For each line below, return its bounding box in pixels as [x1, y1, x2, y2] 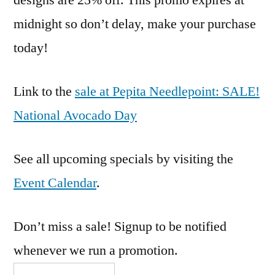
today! [14, 39, 48, 57]
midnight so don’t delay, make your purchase [14, 15, 256, 33]
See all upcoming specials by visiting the [14, 150, 233, 168]
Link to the [14, 83, 75, 101]
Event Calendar [14, 174, 96, 192]
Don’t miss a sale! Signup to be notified [14, 218, 227, 236]
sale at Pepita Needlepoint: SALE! [75, 83, 260, 101]
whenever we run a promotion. [14, 242, 178, 260]
